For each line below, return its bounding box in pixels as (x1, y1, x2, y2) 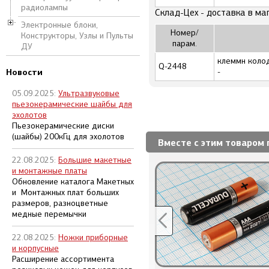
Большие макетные (58, 155, 131, 165)
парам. (172, 38, 197, 49)
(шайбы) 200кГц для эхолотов (12, 131, 124, 142)
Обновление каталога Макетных (12, 177, 134, 187)
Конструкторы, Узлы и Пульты (21, 31, 133, 41)
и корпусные (12, 243, 59, 253)
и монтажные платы (12, 166, 87, 176)
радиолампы (21, 2, 68, 13)
